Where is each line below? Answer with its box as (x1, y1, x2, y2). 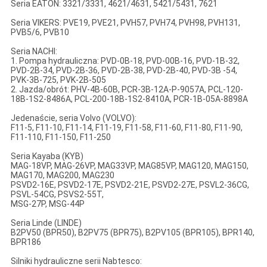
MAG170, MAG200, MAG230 (10, 170, 114, 181)
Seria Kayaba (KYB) (10, 151, 83, 162)
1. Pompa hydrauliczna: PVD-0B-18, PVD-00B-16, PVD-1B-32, (10, 56, 240, 66)
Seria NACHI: (10, 46, 57, 57)
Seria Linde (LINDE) (10, 218, 82, 228)
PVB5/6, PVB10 (10, 27, 69, 38)
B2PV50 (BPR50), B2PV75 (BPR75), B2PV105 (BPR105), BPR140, (10, 228, 254, 238)
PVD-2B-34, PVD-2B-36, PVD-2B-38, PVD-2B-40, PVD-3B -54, (10, 66, 237, 76)
